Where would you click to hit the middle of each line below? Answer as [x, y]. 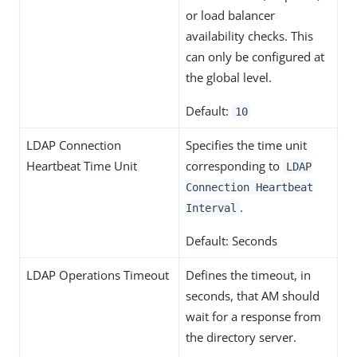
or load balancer [230, 15]
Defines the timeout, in [248, 275]
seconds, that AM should [253, 295]
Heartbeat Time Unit [82, 165]
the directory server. [241, 337]
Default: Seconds [231, 240]
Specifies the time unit [246, 145]
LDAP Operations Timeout [98, 275]
